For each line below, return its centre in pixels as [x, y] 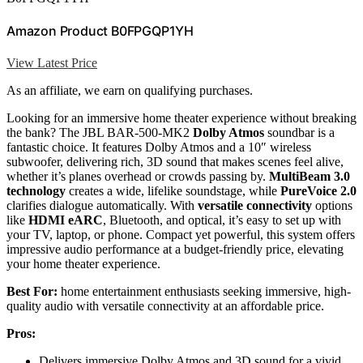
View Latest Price [52, 63]
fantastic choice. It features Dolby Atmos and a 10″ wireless [159, 147]
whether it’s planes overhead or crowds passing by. [138, 177]
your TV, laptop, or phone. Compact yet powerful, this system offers [181, 235]
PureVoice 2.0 [318, 191]
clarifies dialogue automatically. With [102, 206]
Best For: [32, 292]
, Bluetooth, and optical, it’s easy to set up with [222, 220]
